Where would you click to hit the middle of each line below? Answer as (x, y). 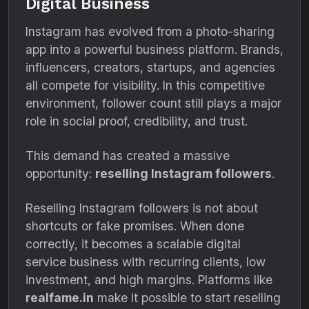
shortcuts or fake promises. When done (135, 226)
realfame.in (60, 298)
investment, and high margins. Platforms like (149, 280)
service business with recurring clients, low (146, 262)
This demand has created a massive (128, 156)
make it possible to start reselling (187, 298)
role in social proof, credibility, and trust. (137, 121)
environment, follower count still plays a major (153, 103)
